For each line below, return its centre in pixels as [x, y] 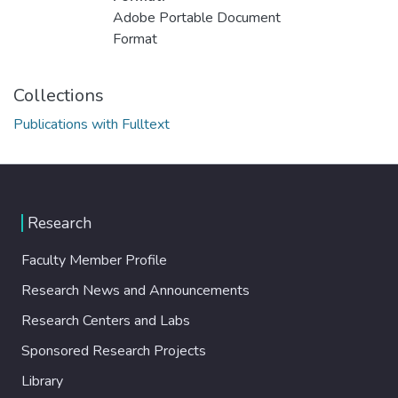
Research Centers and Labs [106, 320]
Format [135, 40]
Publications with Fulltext [92, 125]
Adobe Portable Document [197, 18]
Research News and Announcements [135, 290]
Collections [59, 96]
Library [42, 381]
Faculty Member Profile [94, 260]
